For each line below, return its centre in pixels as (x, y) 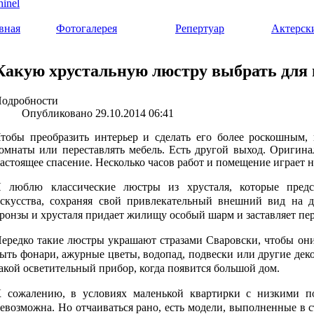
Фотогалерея (87, 28)
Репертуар (200, 28)
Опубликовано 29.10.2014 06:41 (98, 113)
